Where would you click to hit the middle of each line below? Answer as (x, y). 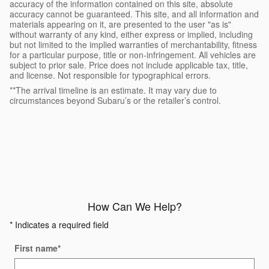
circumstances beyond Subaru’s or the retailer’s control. (115, 100)
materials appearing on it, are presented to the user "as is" (120, 24)
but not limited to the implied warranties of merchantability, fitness (133, 44)
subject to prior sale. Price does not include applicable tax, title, (129, 65)
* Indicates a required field (59, 224)
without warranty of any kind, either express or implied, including (131, 34)
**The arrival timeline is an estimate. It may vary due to (113, 90)
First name (36, 248)
